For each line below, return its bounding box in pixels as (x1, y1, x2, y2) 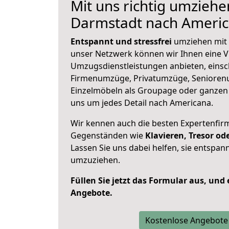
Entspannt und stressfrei (71, 36, 172, 47)
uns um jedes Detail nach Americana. (71, 97, 213, 108)
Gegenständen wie (71, 130, 145, 141)
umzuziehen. (71, 154, 120, 166)
